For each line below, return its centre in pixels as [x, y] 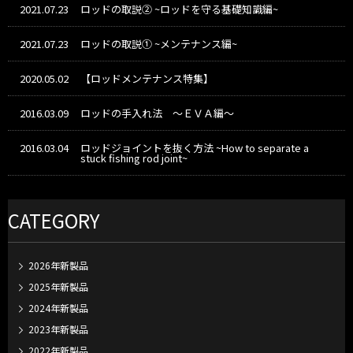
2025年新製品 [58, 286]
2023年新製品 [58, 329]
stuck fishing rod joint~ [134, 158]
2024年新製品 [58, 308]
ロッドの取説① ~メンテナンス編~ [159, 44]
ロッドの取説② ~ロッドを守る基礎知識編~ [179, 9]
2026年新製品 [58, 265]
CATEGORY [54, 220]
